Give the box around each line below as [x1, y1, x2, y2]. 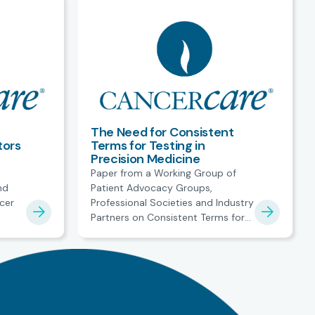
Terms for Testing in [91, 136, 205, 154]
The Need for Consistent [91, 123, 234, 141]
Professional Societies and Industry [91, 195, 254, 209]
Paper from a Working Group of [91, 166, 236, 179]
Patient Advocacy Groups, [91, 181, 212, 194]
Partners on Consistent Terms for [91, 210, 245, 224]
